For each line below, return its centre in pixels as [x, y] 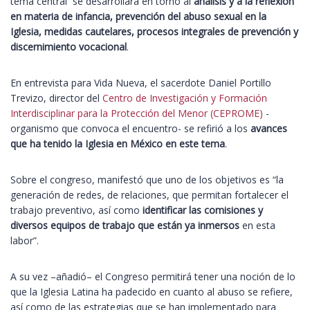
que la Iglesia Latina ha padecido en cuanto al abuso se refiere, [152, 292]
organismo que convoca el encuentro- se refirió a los [130, 129]
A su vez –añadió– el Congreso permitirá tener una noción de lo [153, 277]
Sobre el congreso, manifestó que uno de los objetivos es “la [147, 180]
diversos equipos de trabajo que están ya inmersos [125, 226]
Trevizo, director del [56, 98]
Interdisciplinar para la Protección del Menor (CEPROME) [137, 113]
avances [269, 129]
